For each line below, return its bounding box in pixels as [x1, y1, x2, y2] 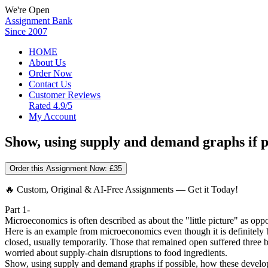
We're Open [5, 5, 50, 15]
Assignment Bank [5, 16, 72, 26]
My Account [29, 111, 76, 121]
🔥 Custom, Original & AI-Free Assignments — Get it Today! [5, 184, 238, 194]
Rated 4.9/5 [29, 100, 72, 111]
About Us [29, 57, 66, 68]
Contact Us [29, 79, 71, 89]
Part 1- [5, 204, 30, 215]
